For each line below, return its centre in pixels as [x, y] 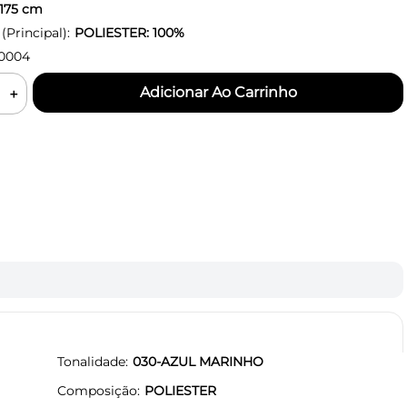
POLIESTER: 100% [129, 33]
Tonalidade [91, 361]
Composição [97, 390]
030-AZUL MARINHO [198, 361]
